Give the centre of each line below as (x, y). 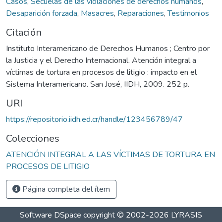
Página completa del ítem (65, 189)
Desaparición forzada (42, 13)
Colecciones (33, 138)
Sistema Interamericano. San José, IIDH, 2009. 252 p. (98, 84)
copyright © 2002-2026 (126, 215)
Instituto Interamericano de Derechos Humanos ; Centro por (108, 48)
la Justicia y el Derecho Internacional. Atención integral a (101, 60)
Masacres (97, 13)
